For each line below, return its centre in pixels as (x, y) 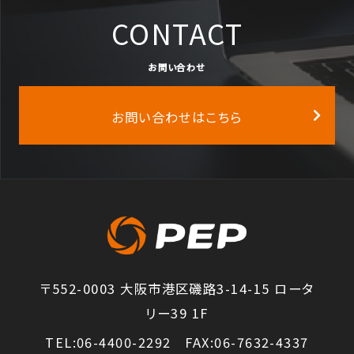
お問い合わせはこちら (177, 117)
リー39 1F (177, 313)
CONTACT (177, 32)
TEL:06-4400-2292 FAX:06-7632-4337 (177, 342)
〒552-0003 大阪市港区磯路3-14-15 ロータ (177, 289)
